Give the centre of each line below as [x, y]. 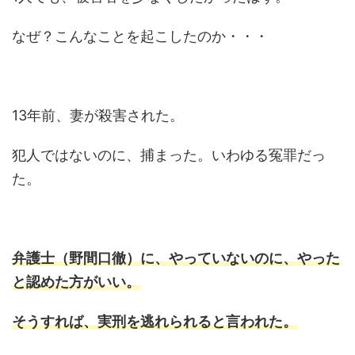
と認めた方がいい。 [76, 282]
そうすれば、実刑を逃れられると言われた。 [155, 322]
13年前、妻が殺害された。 [98, 116]
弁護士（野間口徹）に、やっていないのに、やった [176, 258]
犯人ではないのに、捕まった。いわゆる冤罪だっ [169, 155]
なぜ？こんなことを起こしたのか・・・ [140, 36]
